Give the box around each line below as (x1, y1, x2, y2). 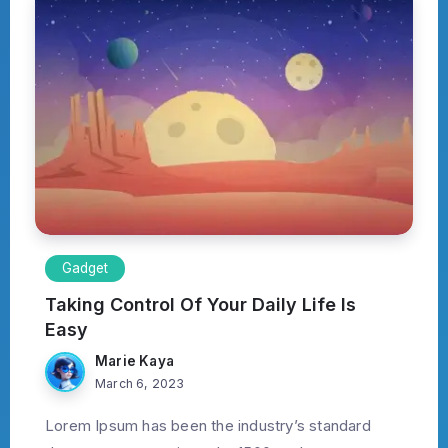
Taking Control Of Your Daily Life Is (45, 294, 356, 316)
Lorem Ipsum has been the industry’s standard (45, 416, 371, 436)
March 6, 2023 (95, 376, 185, 392)
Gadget (62, 260, 108, 277)
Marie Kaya (95, 353, 174, 370)
